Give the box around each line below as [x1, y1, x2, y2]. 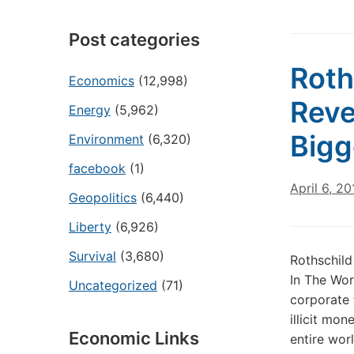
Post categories [69, 29, 200, 50]
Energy [69, 102, 111, 118]
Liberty [69, 219, 111, 235]
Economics [69, 73, 134, 88]
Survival [69, 248, 116, 264]
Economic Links [69, 328, 199, 348]
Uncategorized [69, 277, 157, 293]
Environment [69, 131, 144, 147]
